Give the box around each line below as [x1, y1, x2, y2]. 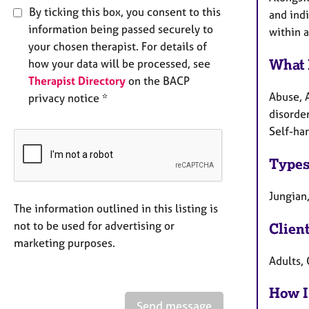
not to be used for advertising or [14, 218, 175, 232]
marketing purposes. [14, 235, 115, 250]
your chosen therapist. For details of [28, 39, 207, 53]
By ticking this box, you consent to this [26, 4, 221, 19]
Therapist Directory [28, 73, 126, 88]
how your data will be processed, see [28, 56, 210, 70]
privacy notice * [28, 90, 108, 105]
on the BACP [126, 73, 190, 88]
